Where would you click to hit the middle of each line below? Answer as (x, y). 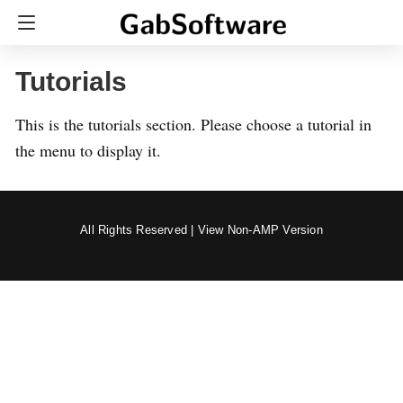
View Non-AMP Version (260, 230)
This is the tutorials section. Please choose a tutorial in (193, 124)
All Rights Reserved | (139, 230)
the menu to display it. (88, 150)
